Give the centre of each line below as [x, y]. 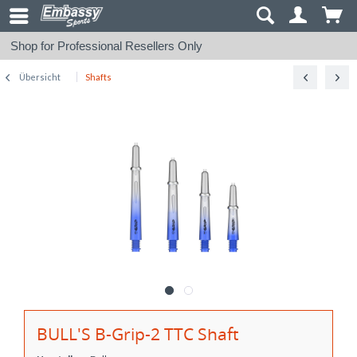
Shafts [98, 77]
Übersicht [40, 77]
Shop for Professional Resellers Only [106, 46]
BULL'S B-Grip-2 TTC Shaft [137, 334]
